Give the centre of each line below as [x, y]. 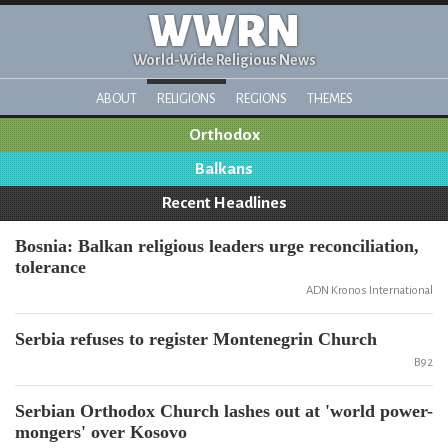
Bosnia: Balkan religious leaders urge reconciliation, [217, 246]
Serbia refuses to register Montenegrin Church [196, 339]
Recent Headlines [224, 203]
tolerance [50, 267]
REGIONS [261, 98]
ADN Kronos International [369, 290]
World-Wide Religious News [224, 60]
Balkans [224, 169]
